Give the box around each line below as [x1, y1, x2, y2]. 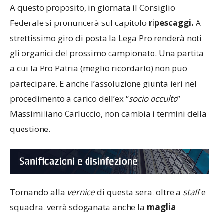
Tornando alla [10, 186, 67, 197]
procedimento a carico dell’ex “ [10, 93, 129, 105]
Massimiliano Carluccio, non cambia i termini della [10, 108, 207, 120]
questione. [10, 123, 50, 135]
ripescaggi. [149, 17, 194, 29]
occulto [150, 93, 177, 105]
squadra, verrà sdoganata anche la [10, 201, 147, 213]
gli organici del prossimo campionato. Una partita [10, 47, 204, 59]
